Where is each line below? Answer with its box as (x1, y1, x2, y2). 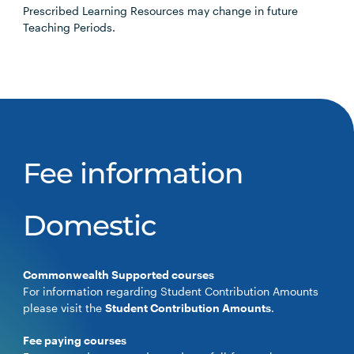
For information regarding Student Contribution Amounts (23, 284, 319, 298)
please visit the (23, 301, 106, 314)
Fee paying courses (23, 333, 127, 347)
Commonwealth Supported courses (23, 268, 215, 281)
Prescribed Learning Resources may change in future (23, 4, 299, 17)
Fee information (23, 162, 243, 190)
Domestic (23, 214, 156, 243)
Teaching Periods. (23, 21, 116, 34)
